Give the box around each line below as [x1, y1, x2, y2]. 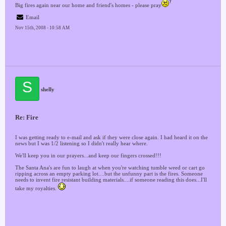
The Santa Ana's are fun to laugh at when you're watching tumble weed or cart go [15, 164, 205, 171]
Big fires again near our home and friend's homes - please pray [15, 2, 161, 8]
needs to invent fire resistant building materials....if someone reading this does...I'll [15, 177, 207, 183]
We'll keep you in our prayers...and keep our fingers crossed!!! [15, 152, 161, 158]
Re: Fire [15, 114, 38, 121]
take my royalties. [15, 185, 58, 191]
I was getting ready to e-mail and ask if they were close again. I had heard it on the [15, 134, 208, 140]
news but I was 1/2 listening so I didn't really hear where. [15, 140, 148, 146]
